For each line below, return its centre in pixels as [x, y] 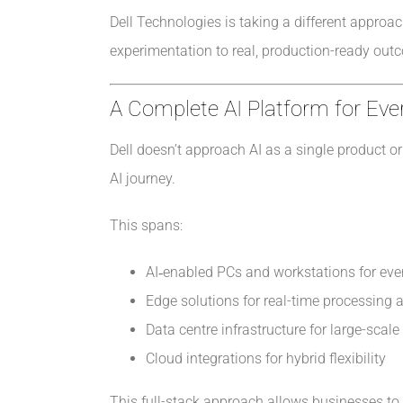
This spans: [146, 226]
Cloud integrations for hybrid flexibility [265, 359]
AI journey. [142, 179]
